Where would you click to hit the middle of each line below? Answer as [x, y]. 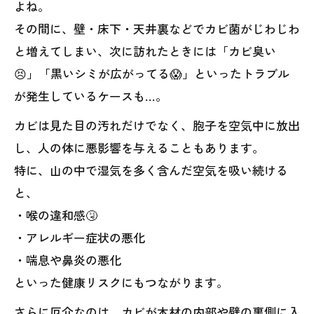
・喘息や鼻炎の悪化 [68, 260]
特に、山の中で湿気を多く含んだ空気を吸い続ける [151, 170]
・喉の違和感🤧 [56, 215]
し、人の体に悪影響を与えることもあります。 [139, 148]
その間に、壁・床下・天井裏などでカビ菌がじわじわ [157, 28]
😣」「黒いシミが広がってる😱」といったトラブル [152, 73]
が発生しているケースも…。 [91, 96]
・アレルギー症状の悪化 [80, 237]
